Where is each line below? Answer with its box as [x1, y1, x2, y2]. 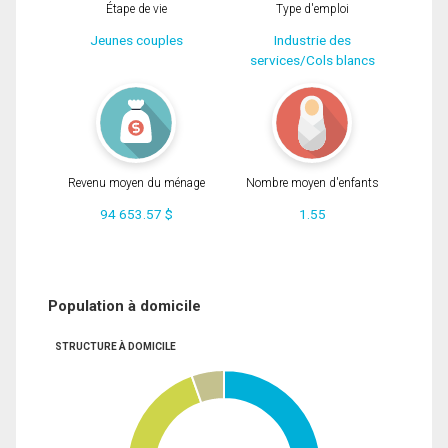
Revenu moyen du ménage [67, 176, 205, 191]
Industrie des [273, 31, 351, 48]
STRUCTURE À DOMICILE [54, 340, 176, 352]
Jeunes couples [89, 31, 183, 48]
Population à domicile [48, 296, 201, 315]
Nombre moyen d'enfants [245, 176, 379, 191]
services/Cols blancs [249, 51, 375, 68]
